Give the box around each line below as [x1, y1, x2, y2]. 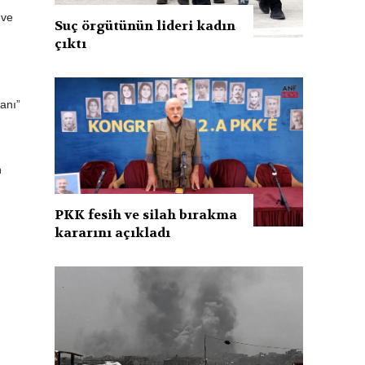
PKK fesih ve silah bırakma [55, 205, 238, 223]
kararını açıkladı [55, 223, 171, 241]
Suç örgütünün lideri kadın [55, 16, 236, 34]
